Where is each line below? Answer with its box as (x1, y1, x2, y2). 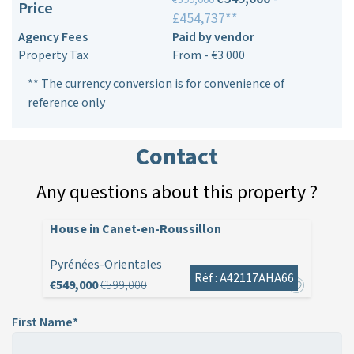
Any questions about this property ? (36, 178, 318, 206)
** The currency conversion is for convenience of (28, 74, 284, 92)
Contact (136, 139, 218, 174)
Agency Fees (18, 28, 88, 46)
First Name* (12, 313, 78, 331)
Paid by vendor (172, 28, 254, 46)
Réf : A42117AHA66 (194, 269, 295, 287)
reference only (28, 93, 105, 111)
